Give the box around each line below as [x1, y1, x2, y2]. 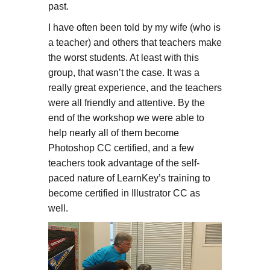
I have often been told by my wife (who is [48, 22, 221, 33]
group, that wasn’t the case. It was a [48, 67, 199, 78]
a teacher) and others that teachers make [48, 37, 222, 48]
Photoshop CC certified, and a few [48, 142, 194, 153]
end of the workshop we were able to [48, 112, 204, 123]
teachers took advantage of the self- [48, 157, 199, 168]
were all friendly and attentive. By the [48, 97, 205, 108]
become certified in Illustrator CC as [48, 187, 200, 198]
